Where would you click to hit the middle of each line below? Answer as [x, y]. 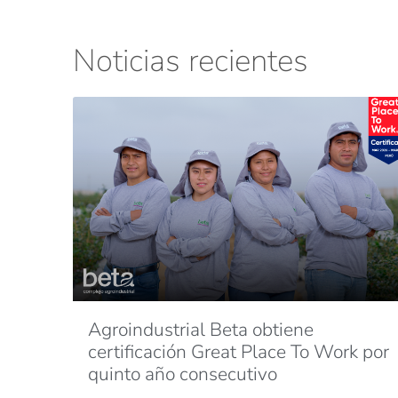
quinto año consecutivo [183, 374]
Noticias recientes [191, 61]
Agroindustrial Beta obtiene [201, 330]
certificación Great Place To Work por [239, 352]
